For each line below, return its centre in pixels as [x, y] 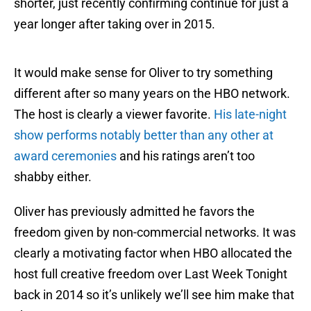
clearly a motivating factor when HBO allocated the [153, 253]
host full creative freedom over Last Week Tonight [151, 274]
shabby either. [53, 177]
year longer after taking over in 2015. [115, 24]
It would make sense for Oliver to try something [143, 73]
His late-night [250, 115]
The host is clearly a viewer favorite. [114, 115]
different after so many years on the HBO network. [152, 94]
